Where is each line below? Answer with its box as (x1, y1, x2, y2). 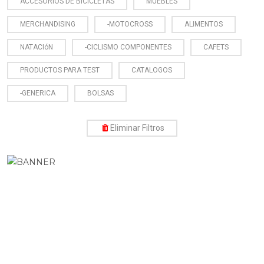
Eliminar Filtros (110, 123, 164, 133)
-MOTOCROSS (107, 19, 153, 28)
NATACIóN (20, 42, 53, 51)
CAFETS (203, 42, 229, 51)
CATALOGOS (131, 65, 172, 74)
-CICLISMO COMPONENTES (85, 42, 171, 51)
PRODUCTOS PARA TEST (20, 65, 100, 74)
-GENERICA (20, 88, 55, 97)
